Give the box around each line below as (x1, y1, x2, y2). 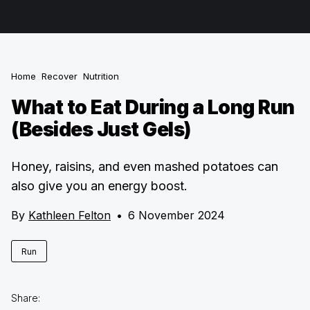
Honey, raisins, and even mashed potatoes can (11, 159, 278, 174)
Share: (11, 292, 40, 304)
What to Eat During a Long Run (11, 95, 295, 119)
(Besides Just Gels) (11, 118, 191, 141)
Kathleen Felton (28, 208, 111, 222)
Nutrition (83, 71, 119, 82)
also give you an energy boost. (11, 179, 188, 193)
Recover (42, 71, 77, 82)
